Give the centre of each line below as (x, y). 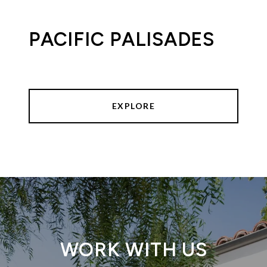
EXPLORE (133, 106)
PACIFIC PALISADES (122, 40)
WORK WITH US (133, 250)
